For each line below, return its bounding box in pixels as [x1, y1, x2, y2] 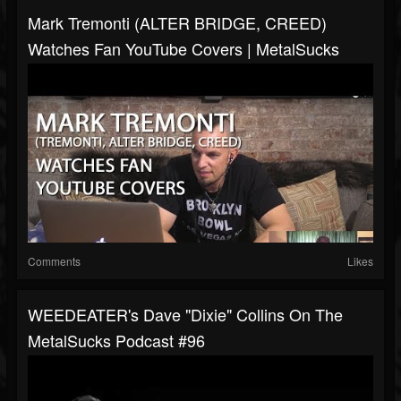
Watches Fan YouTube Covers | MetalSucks [28, 37, 339, 61]
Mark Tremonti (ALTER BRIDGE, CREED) [28, 11, 327, 35]
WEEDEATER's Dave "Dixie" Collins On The [28, 303, 343, 327]
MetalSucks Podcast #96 [28, 328, 205, 353]
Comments [28, 253, 81, 269]
